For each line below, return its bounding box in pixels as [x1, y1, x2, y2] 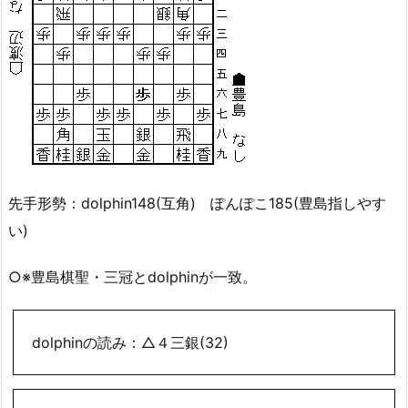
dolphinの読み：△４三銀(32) [32, 332, 229, 352]
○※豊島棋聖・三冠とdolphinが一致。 [8, 267, 257, 286]
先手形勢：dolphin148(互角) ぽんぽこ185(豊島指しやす [8, 194, 386, 213]
